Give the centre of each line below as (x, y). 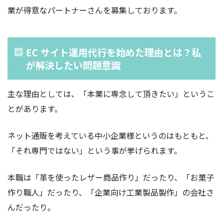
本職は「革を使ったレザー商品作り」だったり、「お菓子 (111, 177)
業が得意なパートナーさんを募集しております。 (95, 10)
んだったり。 (31, 207)
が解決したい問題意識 (73, 65)
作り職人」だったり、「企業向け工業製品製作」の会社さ (111, 192)
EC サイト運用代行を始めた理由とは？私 (113, 52)
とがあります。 (35, 108)
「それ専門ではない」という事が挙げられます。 (95, 150)
